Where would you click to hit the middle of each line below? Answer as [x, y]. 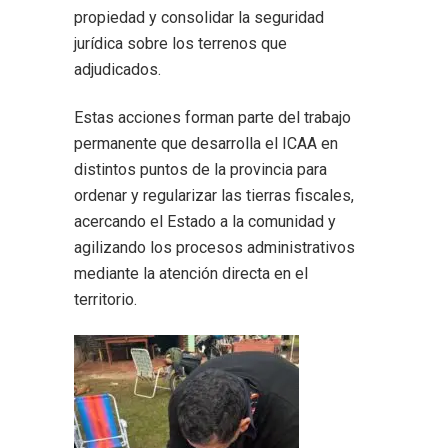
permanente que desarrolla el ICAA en [206, 144]
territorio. [105, 300]
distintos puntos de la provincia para [200, 170]
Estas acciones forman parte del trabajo [212, 118]
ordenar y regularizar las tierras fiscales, [214, 196]
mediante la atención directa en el [191, 274]
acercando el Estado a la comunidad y [205, 222]
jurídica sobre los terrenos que [180, 44]
